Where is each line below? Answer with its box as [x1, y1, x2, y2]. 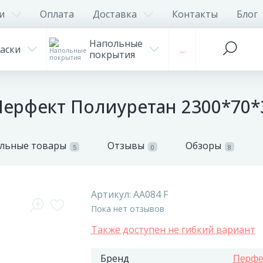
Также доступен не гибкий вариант [90, 223, 255, 236]
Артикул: [90, 188, 133, 201]
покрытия [89, 48, 135, 61]
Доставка [93, 7, 137, 21]
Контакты [172, 7, 218, 21]
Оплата [40, 7, 74, 21]
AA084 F [133, 188, 168, 201]
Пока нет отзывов [90, 203, 164, 214]
